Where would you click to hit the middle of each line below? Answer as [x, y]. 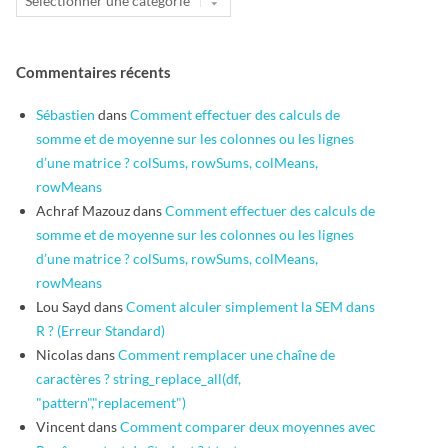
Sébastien [65, 115]
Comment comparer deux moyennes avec [248, 427]
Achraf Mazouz [83, 211]
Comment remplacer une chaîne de [226, 355]
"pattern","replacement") [111, 403]
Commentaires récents [93, 71]
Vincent [60, 427]
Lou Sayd [63, 307]
